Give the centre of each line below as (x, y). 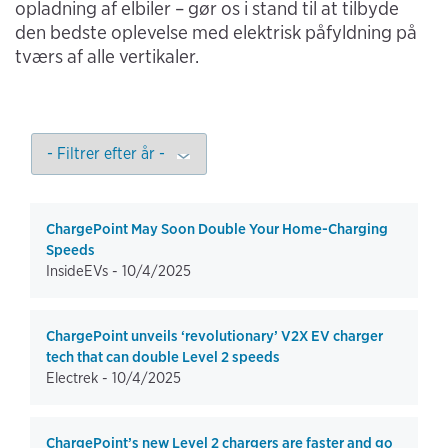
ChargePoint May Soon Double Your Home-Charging (217, 229)
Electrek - (79, 378)
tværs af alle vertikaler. (107, 56)
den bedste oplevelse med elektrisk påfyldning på (216, 32)
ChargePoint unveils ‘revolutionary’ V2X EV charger (214, 336)
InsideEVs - (84, 271)
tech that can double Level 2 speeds (163, 357)
